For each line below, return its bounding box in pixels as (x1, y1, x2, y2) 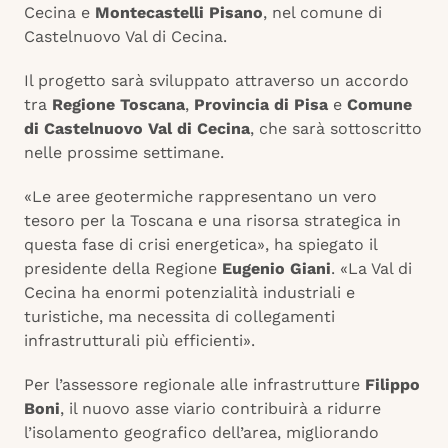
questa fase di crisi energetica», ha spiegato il (24, 235, 377, 255)
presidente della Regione (24, 259, 222, 279)
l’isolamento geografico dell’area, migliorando (24, 423, 379, 443)
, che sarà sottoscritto (250, 119, 422, 139)
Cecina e (24, 3, 95, 23)
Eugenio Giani (222, 259, 331, 279)
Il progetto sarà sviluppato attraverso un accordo (24, 71, 409, 91)
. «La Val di (331, 259, 412, 279)
